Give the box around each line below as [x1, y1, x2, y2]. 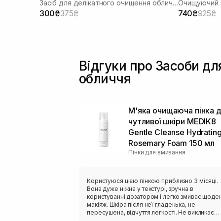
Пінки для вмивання [128, 148, 185, 156]
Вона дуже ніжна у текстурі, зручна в [87, 184, 193, 192]
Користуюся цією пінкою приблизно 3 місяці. [87, 177, 218, 184]
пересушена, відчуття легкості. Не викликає [87, 208, 214, 216]
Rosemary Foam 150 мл [128, 138, 215, 148]
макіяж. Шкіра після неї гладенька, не [87, 200, 195, 208]
